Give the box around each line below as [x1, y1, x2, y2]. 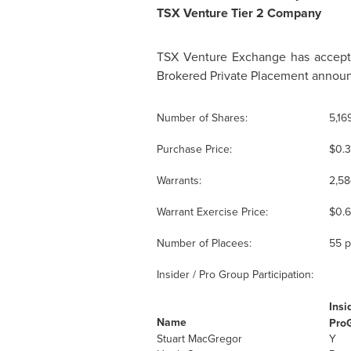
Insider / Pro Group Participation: [156, 266, 313, 283]
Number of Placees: [156, 235, 255, 251]
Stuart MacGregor [156, 331, 245, 347]
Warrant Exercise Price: [156, 204, 271, 220]
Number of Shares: [156, 110, 251, 126]
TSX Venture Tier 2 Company [156, 4, 321, 22]
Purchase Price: [156, 141, 235, 157]
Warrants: [156, 172, 204, 189]
